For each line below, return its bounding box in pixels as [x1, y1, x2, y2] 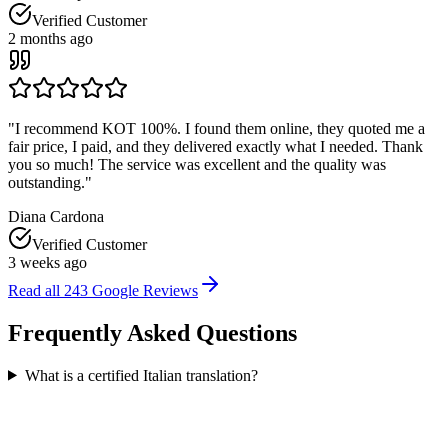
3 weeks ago [8, 253, 87, 271]
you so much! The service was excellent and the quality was [8, 155, 386, 173]
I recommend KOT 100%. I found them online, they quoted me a [15, 119, 425, 137]
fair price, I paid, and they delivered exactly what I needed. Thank [8, 137, 423, 155]
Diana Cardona [8, 207, 104, 225]
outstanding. [8, 173, 85, 191]
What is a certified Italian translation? [24, 366, 258, 384]
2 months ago [8, 29, 93, 47]
